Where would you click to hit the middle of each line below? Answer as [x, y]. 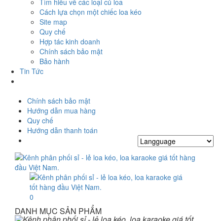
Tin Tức [32, 71]
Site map [53, 22]
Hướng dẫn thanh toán [62, 130]
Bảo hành [55, 61]
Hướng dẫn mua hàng [61, 110]
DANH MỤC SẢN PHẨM [58, 211]
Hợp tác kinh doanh [70, 41]
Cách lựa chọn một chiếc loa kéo [91, 12]
